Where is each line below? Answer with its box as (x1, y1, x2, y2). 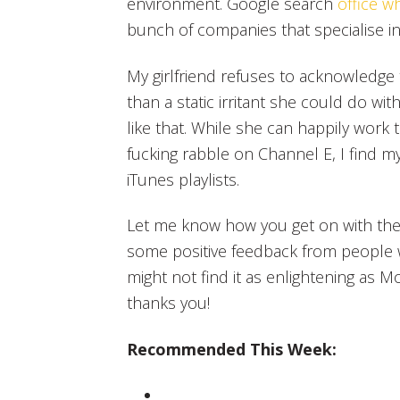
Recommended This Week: (127, 337, 337, 360)
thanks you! (127, 292, 210, 314)
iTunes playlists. (127, 168, 239, 190)
